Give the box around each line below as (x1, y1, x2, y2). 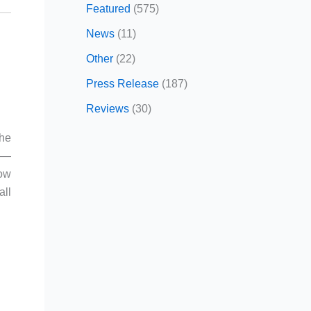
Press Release (86, 77, 159, 90)
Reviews (86, 102, 129, 115)
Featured (86, 2, 131, 15)
